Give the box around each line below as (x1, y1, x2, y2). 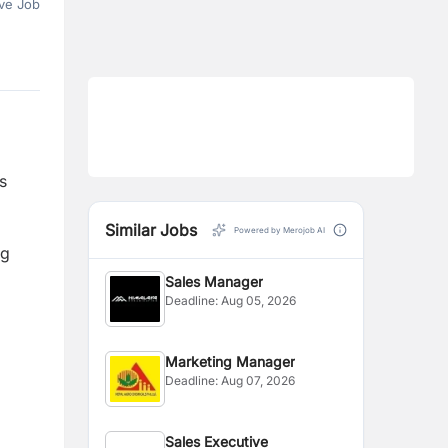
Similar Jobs (105, 220, 197, 240)
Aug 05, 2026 (221, 293, 297, 308)
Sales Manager (165, 273, 264, 290)
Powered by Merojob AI (234, 225, 325, 235)
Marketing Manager (165, 353, 296, 370)
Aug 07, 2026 (221, 373, 296, 388)
